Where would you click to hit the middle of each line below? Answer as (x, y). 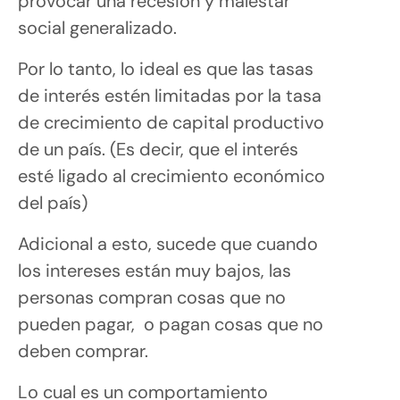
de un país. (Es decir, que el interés (158, 149)
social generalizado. (100, 27)
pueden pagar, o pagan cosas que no (171, 324)
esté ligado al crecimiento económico (171, 175)
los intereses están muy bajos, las (154, 270)
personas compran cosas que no (152, 297)
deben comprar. (83, 350)
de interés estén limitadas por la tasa (170, 95)
